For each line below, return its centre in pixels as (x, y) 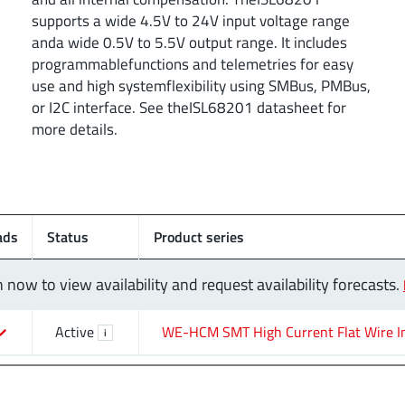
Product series (199, 236)
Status (68, 236)
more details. (75, 128)
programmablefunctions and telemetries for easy (193, 63)
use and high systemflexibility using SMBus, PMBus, (201, 85)
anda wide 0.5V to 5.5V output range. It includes (189, 42)
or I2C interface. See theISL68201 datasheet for (189, 107)
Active (75, 332)
